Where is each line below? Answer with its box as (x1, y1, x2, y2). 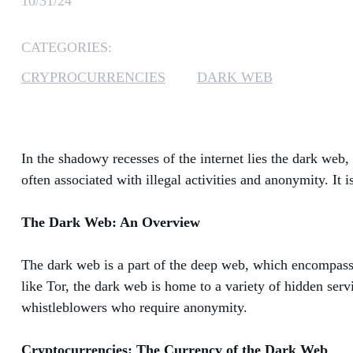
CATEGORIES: (21, 39, 112, 55)
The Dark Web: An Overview (21, 214, 200, 230)
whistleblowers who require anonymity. (21, 299, 247, 315)
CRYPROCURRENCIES (21, 69, 165, 85)
